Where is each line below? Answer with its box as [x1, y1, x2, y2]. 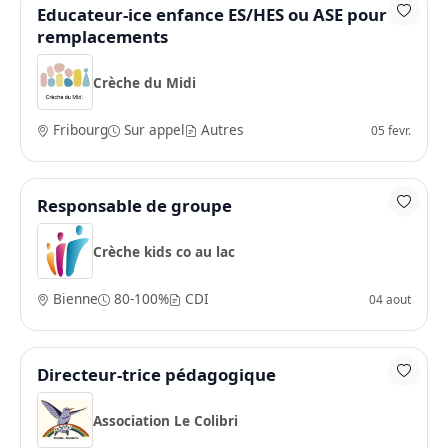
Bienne [49, 289, 98, 308]
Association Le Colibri [93, 410, 238, 430]
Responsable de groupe [37, 194, 232, 217]
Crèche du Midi [93, 72, 196, 92]
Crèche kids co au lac [93, 241, 235, 261]
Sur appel [120, 120, 185, 139]
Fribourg [49, 120, 108, 139]
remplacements [37, 25, 168, 48]
